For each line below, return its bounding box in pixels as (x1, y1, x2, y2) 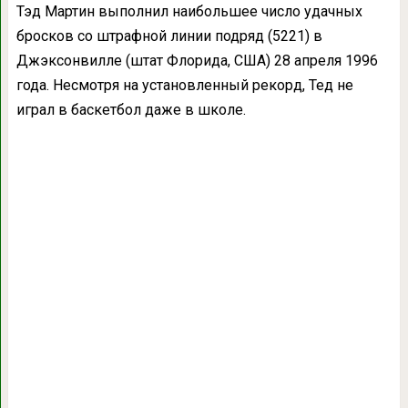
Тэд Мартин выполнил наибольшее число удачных (15, 2, 362, 20)
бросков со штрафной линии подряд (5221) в (15, 26, 322, 45)
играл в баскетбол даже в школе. (15, 100, 246, 118)
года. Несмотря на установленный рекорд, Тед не (15, 76, 353, 94)
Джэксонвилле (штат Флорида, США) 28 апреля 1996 (15, 51, 378, 69)
